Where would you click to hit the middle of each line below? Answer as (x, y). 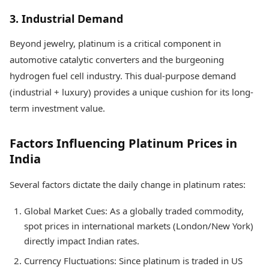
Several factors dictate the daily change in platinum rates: (128, 185)
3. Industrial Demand (66, 19)
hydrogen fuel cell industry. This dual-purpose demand (123, 76)
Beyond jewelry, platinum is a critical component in (115, 44)
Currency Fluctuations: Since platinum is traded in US (133, 261)
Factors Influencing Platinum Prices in (123, 144)
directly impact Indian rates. (82, 241)
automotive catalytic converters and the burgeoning (117, 60)
